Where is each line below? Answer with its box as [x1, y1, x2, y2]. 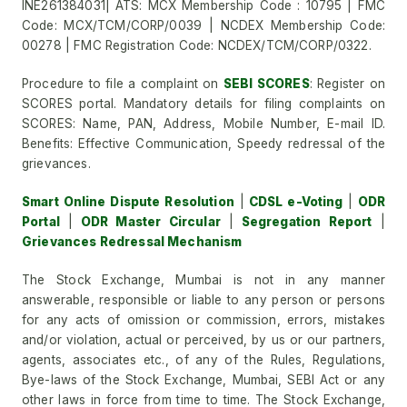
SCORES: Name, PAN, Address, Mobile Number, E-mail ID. [22, 116, 385, 131]
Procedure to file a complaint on [22, 76, 223, 91]
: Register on [309, 76, 386, 91]
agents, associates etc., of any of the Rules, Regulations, [22, 352, 385, 367]
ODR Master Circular [73, 214, 221, 229]
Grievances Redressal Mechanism [22, 234, 243, 249]
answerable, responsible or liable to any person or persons [22, 293, 385, 307]
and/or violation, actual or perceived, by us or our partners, [22, 333, 385, 347]
